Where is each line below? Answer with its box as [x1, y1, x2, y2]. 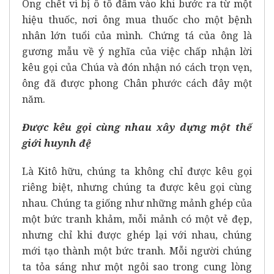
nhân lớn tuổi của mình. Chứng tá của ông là [22, 28, 252, 42]
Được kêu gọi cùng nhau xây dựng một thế [22, 120, 252, 134]
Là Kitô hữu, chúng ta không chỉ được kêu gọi [22, 164, 252, 178]
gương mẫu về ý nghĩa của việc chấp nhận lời [22, 44, 252, 58]
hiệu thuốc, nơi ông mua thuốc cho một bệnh [22, 12, 252, 26]
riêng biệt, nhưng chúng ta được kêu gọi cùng [22, 180, 252, 194]
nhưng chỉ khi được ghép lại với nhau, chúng [22, 228, 252, 242]
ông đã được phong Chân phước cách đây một [22, 76, 252, 90]
